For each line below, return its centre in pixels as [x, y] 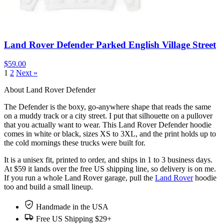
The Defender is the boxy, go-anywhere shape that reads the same [107, 107]
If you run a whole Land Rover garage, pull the [79, 178]
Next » [27, 73]
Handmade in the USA [72, 207]
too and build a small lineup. [48, 187]
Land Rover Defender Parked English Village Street [110, 44]
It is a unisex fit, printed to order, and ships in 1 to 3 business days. [108, 160]
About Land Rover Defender [50, 90]
